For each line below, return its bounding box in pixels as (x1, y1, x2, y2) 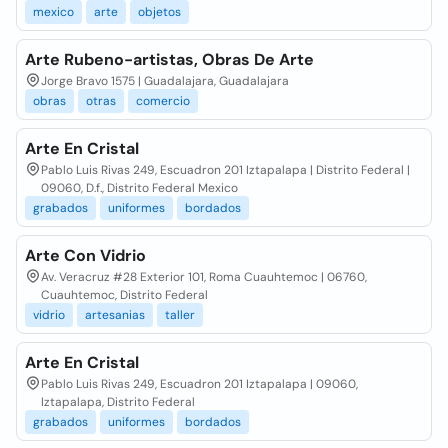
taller (165, 307, 195, 323)
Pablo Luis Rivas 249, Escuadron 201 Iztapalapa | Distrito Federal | (41, 162, 410, 178)
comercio (136, 93, 190, 109)
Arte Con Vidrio (25, 245, 146, 266)
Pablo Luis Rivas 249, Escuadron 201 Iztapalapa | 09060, (41, 376, 358, 392)
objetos (138, 4, 181, 20)
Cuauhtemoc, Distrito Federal (41, 287, 208, 303)
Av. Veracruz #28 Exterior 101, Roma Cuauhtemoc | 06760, (41, 269, 367, 285)
